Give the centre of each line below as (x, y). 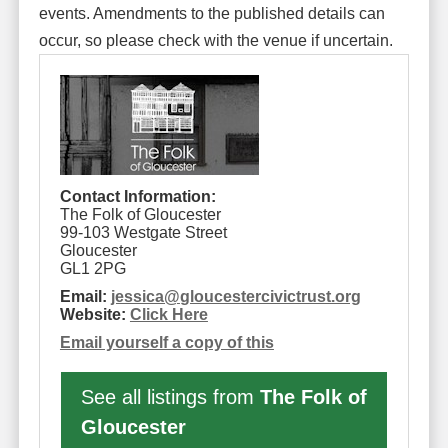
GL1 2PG (92, 268)
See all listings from (170, 396)
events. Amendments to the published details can (211, 13)
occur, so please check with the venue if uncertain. (215, 40)
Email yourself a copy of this (166, 342)
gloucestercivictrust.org (270, 296)
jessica (137, 296)
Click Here (168, 314)
